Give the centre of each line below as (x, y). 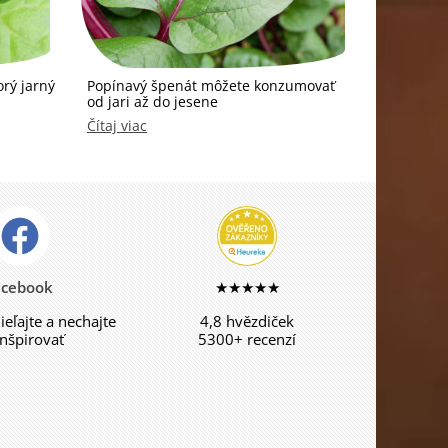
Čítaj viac (117, 125)
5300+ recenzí (247, 339)
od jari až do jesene (152, 101)
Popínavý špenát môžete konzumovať (211, 85)
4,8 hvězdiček (247, 321)
